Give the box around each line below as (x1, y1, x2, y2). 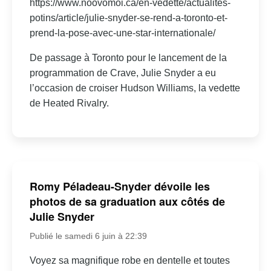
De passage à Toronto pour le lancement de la (29, 52, 227, 63)
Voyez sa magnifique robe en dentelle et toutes (29, 255, 230, 266)
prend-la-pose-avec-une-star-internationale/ (29, 27, 215, 38)
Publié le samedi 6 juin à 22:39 (29, 231, 147, 241)
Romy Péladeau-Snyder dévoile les (29, 178, 210, 195)
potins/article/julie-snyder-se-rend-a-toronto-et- (29, 12, 227, 23)
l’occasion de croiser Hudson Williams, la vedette (29, 82, 240, 93)
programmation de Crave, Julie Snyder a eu (29, 67, 216, 78)
